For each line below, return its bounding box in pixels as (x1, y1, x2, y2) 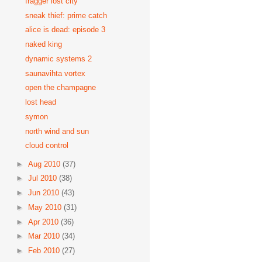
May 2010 (27, 202, 64, 212)
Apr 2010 (27, 217, 61, 226)
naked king (25, 40, 63, 49)
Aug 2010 (27, 159, 63, 168)
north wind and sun (25, 126, 89, 136)
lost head (25, 98, 57, 106)
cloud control (25, 141, 69, 150)
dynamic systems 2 (25, 54, 92, 63)
